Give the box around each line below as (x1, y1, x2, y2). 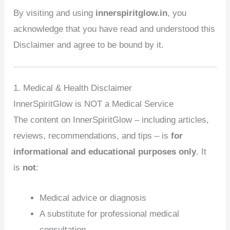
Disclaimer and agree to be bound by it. (13, 40, 164, 50)
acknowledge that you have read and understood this (13, 24, 216, 34)
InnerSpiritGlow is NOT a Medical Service (13, 99, 174, 109)
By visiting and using (13, 8, 96, 18)
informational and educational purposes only (13, 147, 197, 157)
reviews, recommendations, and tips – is (13, 131, 171, 141)
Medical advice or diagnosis (40, 193, 147, 203)
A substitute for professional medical (40, 208, 180, 219)
